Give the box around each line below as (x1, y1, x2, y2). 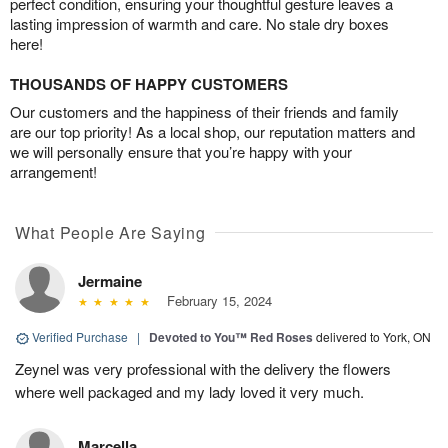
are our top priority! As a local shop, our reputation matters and (10, 121, 415, 143)
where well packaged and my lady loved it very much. (15, 381, 364, 403)
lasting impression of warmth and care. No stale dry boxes (10, 13, 389, 35)
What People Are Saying (15, 221, 206, 245)
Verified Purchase (29, 328, 131, 346)
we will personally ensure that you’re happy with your (10, 141, 352, 163)
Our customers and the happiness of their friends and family (10, 101, 399, 123)
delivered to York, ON (316, 328, 431, 346)
